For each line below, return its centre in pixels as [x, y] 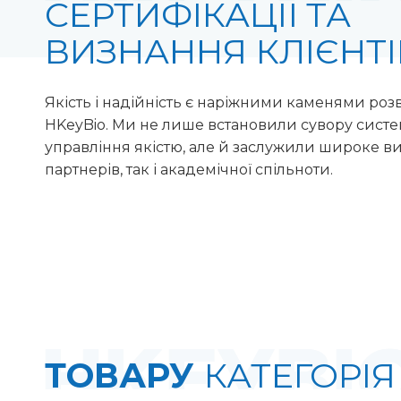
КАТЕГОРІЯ [300, 376]
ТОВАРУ [124, 376]
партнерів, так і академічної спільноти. [189, 170]
